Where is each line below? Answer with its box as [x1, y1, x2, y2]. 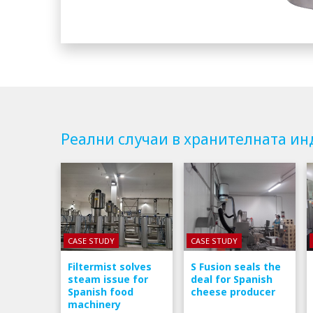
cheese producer [190, 285, 275, 299]
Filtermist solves [67, 260, 152, 274]
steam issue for [67, 272, 148, 286]
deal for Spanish [190, 272, 272, 286]
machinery [67, 298, 121, 312]
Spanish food [67, 285, 133, 299]
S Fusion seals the [190, 260, 281, 274]
